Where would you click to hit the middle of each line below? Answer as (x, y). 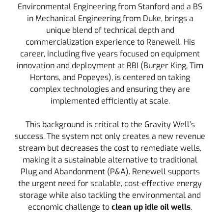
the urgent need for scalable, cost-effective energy (110, 183)
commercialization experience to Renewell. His (110, 42)
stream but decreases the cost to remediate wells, (110, 148)
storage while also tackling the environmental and (110, 195)
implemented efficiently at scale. (110, 101)
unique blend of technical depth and (110, 30)
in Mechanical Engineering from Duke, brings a (110, 18)
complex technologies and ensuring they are (110, 89)
